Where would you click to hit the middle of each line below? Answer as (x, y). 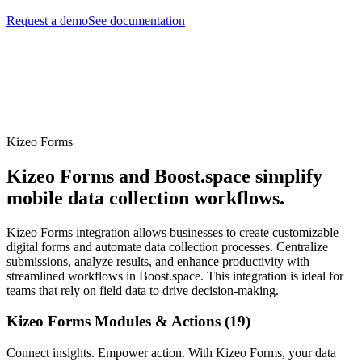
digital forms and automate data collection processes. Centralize (167, 246)
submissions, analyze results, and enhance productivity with (158, 261)
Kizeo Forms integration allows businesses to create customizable (173, 232)
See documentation (137, 20)
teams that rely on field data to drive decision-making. (143, 290)
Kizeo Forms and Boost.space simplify (164, 176)
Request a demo (47, 20)
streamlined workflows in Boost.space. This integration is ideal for (175, 276)
